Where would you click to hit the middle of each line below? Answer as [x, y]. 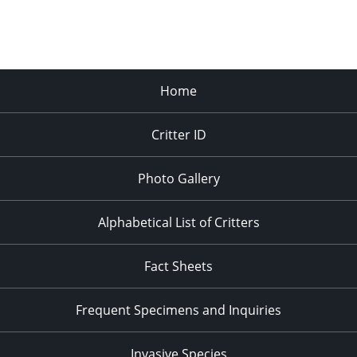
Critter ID [178, 135]
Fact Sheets [178, 267]
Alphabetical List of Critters [178, 223]
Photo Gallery [178, 179]
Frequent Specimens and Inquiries [178, 310]
